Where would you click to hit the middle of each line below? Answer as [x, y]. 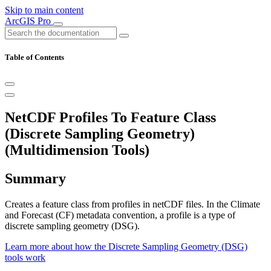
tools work [25, 258]
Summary [35, 179]
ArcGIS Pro [29, 21]
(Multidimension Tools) [77, 150]
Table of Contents [34, 57]
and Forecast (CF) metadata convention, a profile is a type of [120, 215]
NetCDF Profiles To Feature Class [110, 118]
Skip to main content [44, 10]
